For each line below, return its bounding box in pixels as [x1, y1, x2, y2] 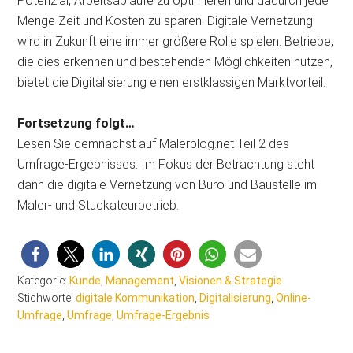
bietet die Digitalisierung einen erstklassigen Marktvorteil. [17, 74, 326, 90]
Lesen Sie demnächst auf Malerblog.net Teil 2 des [17, 136, 290, 151]
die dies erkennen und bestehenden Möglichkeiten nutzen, [17, 54, 333, 69]
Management [106, 273, 175, 287]
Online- [276, 291, 312, 304]
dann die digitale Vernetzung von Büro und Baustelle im [17, 176, 318, 192]
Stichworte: [17, 291, 76, 304]
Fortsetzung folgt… [17, 115, 136, 131]
